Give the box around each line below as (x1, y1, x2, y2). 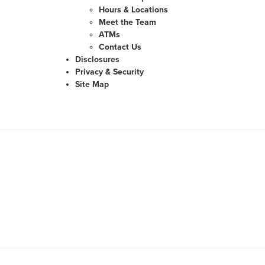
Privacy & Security (75, 67, 144, 77)
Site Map (75, 79, 109, 89)
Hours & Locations (99, 5, 168, 15)
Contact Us (99, 42, 141, 52)
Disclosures (75, 54, 119, 64)
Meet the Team (99, 17, 156, 27)
